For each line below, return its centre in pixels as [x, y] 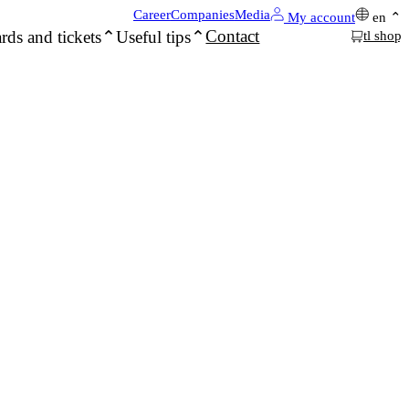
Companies [202, 15]
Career [152, 15]
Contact [233, 36]
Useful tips [154, 37]
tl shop [382, 36]
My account [319, 17]
